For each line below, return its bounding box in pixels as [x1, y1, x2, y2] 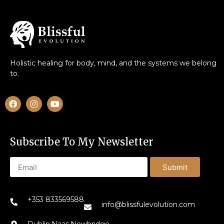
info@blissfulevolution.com [101, 200, 195, 209]
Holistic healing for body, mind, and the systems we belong [10, 58, 216, 67]
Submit [162, 162, 187, 172]
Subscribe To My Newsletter [10, 135, 153, 148]
